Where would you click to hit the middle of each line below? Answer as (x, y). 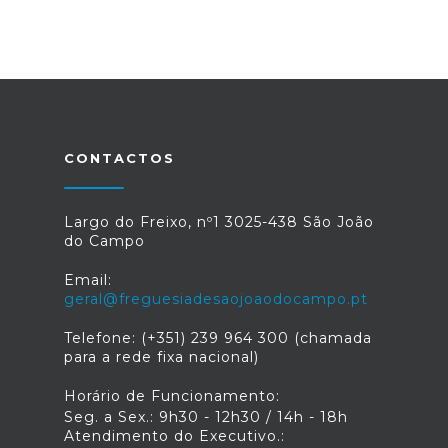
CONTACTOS (119, 158)
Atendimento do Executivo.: (174, 436)
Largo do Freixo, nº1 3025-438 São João (219, 222)
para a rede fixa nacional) (161, 357)
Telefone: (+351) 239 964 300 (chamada (218, 338)
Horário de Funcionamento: (172, 396)
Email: (88, 280)
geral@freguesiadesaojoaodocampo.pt (216, 299)
